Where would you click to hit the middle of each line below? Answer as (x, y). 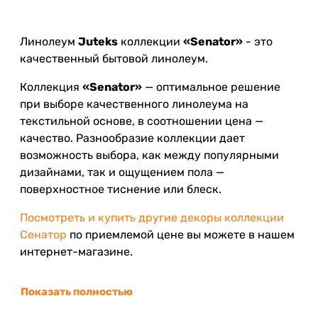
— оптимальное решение (211, 87)
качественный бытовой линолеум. (114, 58)
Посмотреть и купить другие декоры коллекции (152, 217)
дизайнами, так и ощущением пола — (122, 172)
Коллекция (51, 87)
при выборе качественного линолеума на (134, 104)
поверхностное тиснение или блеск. (121, 189)
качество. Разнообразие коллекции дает (132, 138)
